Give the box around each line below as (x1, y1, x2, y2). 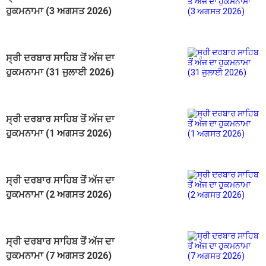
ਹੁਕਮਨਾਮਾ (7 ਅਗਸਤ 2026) (6, 249, 112, 261)
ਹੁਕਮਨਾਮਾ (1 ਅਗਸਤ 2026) (6, 127, 112, 139)
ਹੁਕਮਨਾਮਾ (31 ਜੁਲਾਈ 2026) (6, 66, 114, 78)
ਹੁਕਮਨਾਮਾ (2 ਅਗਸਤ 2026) (6, 188, 112, 200)
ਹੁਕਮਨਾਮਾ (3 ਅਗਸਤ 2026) (6, 5, 112, 17)
